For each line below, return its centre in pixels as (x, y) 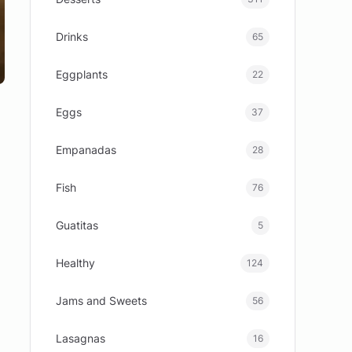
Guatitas (77, 225)
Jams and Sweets (102, 301)
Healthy (76, 263)
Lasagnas (81, 338)
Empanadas (86, 150)
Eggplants (82, 74)
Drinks (72, 37)
